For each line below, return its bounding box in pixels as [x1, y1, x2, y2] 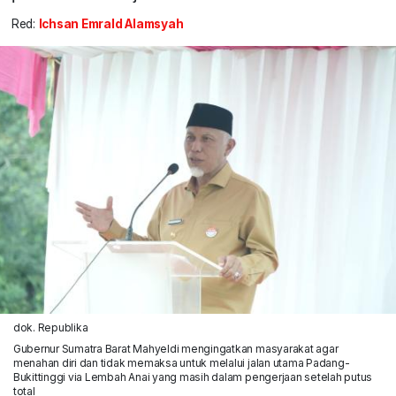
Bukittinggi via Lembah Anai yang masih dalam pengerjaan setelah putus [12, 369, 373, 384]
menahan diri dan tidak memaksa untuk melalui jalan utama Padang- [12, 355, 350, 369]
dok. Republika [12, 320, 88, 334]
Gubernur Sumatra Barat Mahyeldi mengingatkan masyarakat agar [12, 341, 339, 355]
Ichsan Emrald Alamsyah [38, 17, 184, 32]
